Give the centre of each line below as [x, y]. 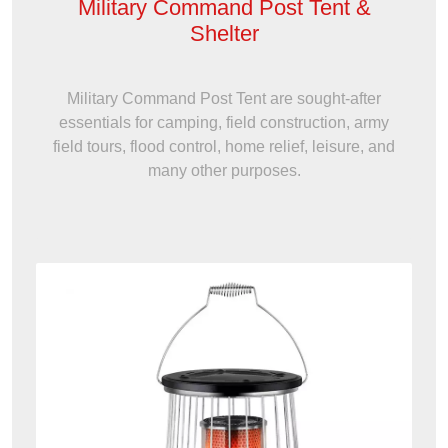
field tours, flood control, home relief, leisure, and [224, 147]
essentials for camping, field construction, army [224, 123]
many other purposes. [224, 171]
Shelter [224, 34]
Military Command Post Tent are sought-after [224, 99]
